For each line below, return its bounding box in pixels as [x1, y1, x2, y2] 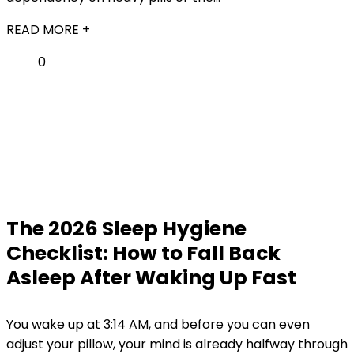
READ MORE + [6, 21, 90, 39]
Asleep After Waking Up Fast [6, 264, 296, 292]
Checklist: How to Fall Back [6, 239, 281, 267]
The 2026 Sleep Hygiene [6, 215, 247, 243]
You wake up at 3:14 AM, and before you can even [6, 315, 310, 333]
